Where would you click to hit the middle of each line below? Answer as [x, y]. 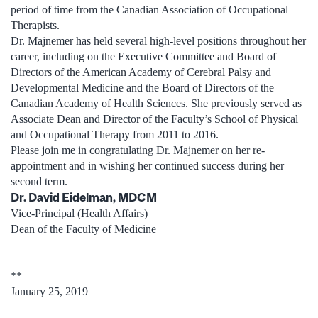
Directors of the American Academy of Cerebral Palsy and [141, 72]
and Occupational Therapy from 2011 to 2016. [115, 134]
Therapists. [35, 25]
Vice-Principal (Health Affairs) [79, 213]
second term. [39, 181]
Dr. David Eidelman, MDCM [84, 197]
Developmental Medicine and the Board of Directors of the [142, 87]
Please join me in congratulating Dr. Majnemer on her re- [138, 150]
